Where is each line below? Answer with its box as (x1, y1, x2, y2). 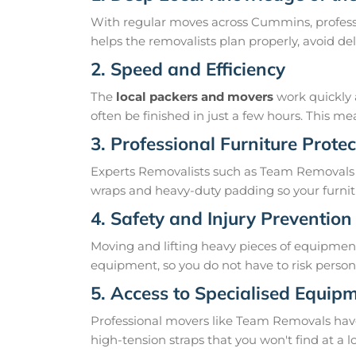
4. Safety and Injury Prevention (91, 207, 352, 230)
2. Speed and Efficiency (91, 57, 285, 81)
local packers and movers (116, 89, 273, 105)
